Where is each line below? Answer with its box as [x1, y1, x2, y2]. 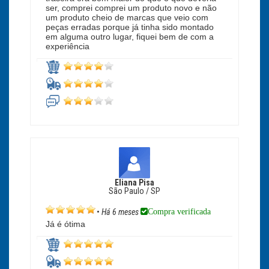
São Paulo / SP [109, 186, 160, 196]
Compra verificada [148, 207, 211, 216]
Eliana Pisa [115, 178, 154, 187]
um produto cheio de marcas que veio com [46, 13, 208, 23]
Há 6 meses [101, 207, 141, 217]
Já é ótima [46, 219, 85, 229]
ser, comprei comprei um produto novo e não [46, 3, 217, 13]
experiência [46, 41, 89, 52]
